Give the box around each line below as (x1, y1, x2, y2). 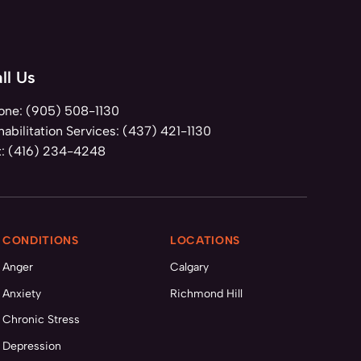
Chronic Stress (2, 313, 80, 326)
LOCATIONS (169, 234, 241, 247)
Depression (2, 338, 61, 353)
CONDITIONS (2, 234, 79, 247)
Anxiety (2, 286, 41, 301)
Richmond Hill (169, 286, 243, 301)
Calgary (169, 260, 209, 274)
